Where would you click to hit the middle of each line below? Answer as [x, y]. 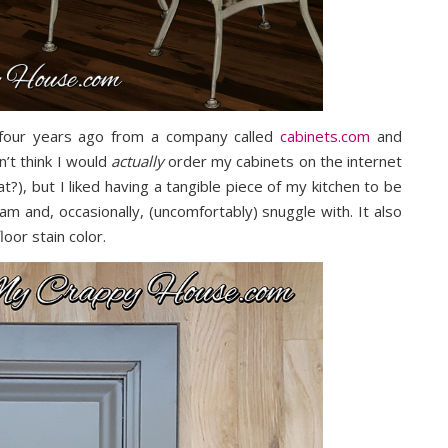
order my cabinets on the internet [283, 160]
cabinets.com [325, 135]
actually [137, 160]
